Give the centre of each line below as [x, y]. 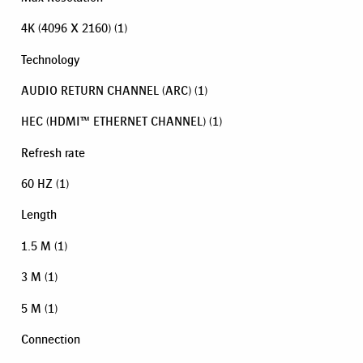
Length [39, 215]
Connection [51, 339]
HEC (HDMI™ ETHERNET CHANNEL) [113, 122]
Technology [50, 59]
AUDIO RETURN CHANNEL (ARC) [106, 90]
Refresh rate [53, 152]
